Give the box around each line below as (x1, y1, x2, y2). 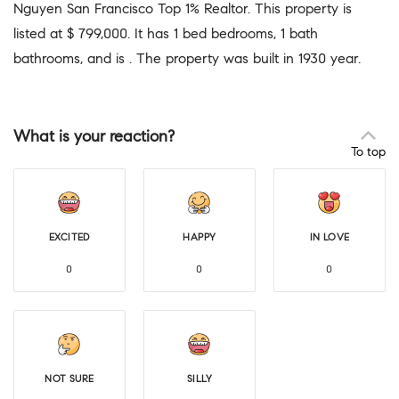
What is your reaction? (13, 126, 175, 146)
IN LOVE (309, 230, 350, 243)
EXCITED (49, 230, 90, 243)
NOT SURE (45, 371, 94, 385)
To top (351, 143, 386, 159)
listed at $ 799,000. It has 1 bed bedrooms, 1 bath (13, 24, 318, 42)
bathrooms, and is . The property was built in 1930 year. (13, 49, 361, 67)
